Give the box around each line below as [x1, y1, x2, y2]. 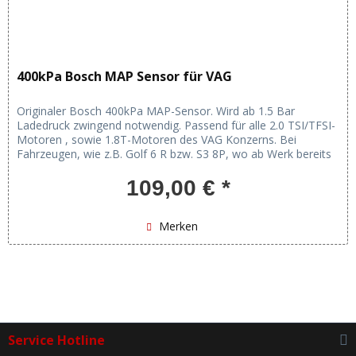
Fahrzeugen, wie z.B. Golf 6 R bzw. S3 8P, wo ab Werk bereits [17, 145, 332, 161]
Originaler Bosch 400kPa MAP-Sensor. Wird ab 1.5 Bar [17, 103, 296, 118]
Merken [158, 218, 198, 234]
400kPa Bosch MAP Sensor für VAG [17, 67, 233, 85]
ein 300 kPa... [17, 160, 84, 176]
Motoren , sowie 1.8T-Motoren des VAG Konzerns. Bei [17, 131, 297, 147]
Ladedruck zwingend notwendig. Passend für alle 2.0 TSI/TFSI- [17, 117, 336, 133]
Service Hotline [8, 331, 105, 350]
